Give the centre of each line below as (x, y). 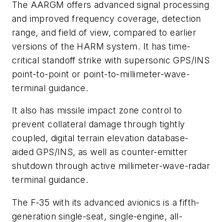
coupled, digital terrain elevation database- (100, 138)
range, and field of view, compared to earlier (104, 32)
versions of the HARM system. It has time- (101, 46)
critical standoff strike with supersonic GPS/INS (111, 60)
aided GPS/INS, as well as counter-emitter (100, 152)
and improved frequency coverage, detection (107, 18)
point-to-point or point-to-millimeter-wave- (101, 74)
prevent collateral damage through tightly (99, 124)
